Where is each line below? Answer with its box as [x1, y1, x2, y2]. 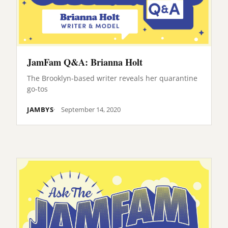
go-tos [27, 83, 48, 94]
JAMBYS [27, 104, 54, 114]
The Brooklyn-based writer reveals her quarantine [27, 73, 197, 83]
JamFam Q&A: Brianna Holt [27, 55, 142, 69]
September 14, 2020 [61, 104, 121, 114]
